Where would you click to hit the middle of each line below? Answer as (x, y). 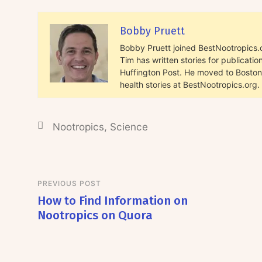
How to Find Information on (112, 201)
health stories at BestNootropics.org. (189, 85)
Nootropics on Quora (95, 216)
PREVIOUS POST (69, 184)
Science (129, 127)
